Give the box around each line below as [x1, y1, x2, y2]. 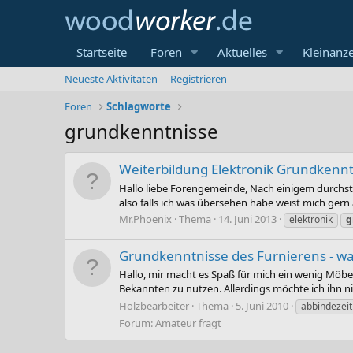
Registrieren [170, 72, 227, 86]
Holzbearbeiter [119, 298, 189, 313]
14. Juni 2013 [218, 211, 277, 226]
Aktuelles [217, 44, 267, 60]
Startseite [76, 44, 127, 60]
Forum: [119, 315, 155, 330]
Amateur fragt [155, 315, 221, 330]
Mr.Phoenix [119, 211, 172, 226]
